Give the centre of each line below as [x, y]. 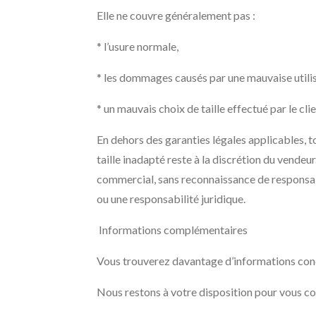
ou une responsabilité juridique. [171, 199]
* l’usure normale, [138, 46]
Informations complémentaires [172, 230]
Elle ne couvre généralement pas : [176, 15]
